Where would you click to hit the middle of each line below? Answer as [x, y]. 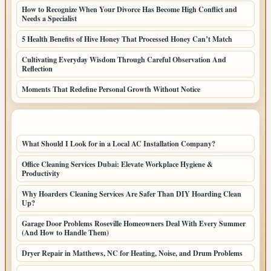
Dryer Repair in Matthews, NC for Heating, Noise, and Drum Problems [132, 253]
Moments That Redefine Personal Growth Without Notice [111, 90]
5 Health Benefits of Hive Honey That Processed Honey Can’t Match [127, 39]
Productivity [41, 174]
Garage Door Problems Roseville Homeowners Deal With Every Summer [134, 224]
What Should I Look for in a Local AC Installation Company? [119, 144]
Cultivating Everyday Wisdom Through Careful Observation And [124, 60]
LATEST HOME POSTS [61, 122]
